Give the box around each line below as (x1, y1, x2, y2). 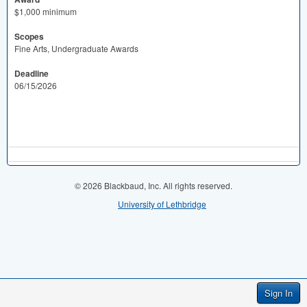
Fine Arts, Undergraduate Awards (14, 42, 138, 54)
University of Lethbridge (118, 198, 206, 210)
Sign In (265, 286, 293, 299)
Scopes (14, 30, 44, 42)
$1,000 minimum (14, 5, 77, 17)
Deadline (14, 67, 49, 79)
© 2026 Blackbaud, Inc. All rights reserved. (75, 180, 232, 191)
